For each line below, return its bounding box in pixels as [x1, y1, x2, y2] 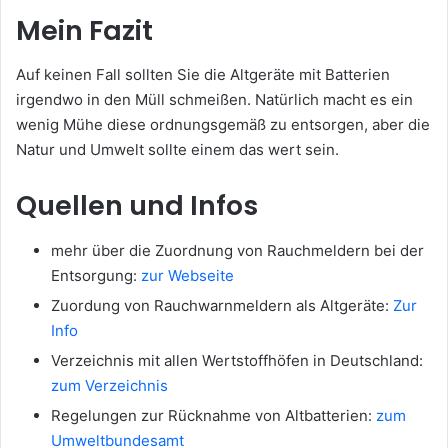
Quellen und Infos [16, 187, 258, 225]
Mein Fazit [16, 11, 153, 49]
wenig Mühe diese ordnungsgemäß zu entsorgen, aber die [16, 115, 430, 135]
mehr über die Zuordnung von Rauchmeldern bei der [51, 240, 424, 260]
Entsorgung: [51, 265, 141, 285]
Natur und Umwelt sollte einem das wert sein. [16, 140, 339, 160]
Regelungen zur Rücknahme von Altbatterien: [51, 405, 376, 425]
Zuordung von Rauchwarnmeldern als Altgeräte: [51, 295, 393, 315]
